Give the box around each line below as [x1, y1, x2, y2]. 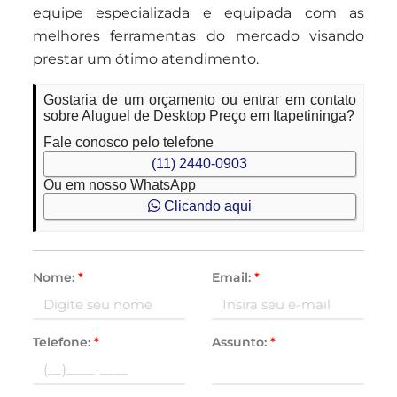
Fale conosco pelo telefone [43, 135, 214, 150]
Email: [211, 269, 254, 285]
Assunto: [211, 334, 270, 350]
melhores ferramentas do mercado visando [32, 27, 365, 44]
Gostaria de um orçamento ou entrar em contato [43, 92, 357, 107]
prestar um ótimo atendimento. [32, 51, 259, 67]
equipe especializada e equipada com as [32, 4, 365, 21]
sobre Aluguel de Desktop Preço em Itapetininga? [43, 108, 354, 123]
